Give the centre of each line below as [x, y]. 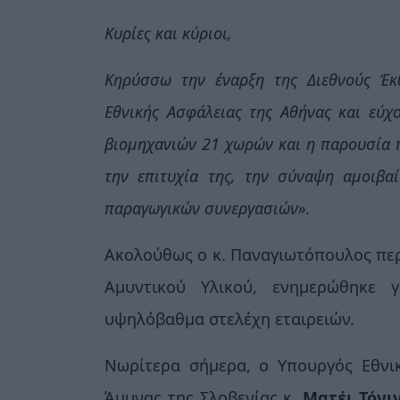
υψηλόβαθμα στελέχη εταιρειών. [229, 318]
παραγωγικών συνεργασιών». [208, 208]
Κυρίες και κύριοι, [168, 33]
